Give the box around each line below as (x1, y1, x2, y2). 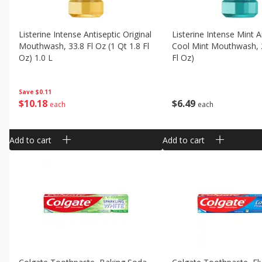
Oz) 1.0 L (18, 52, 53, 63)
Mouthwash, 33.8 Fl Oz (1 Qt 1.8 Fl (18, 40, 149, 51)
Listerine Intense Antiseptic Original (18, 29, 151, 40)
